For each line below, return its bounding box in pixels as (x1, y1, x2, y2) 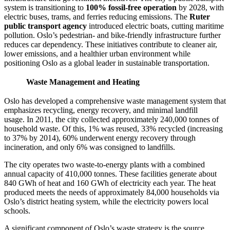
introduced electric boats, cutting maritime (87, 22, 224, 31)
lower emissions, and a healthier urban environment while (4, 49, 190, 59)
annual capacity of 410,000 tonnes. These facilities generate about (4, 169, 217, 179)
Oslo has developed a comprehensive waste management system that (4, 97, 226, 106)
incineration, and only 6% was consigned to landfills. (4, 143, 179, 152)
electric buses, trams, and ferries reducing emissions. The (4, 12, 189, 22)
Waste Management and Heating (26, 78, 140, 87)
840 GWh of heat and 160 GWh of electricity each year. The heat (4, 179, 216, 188)
